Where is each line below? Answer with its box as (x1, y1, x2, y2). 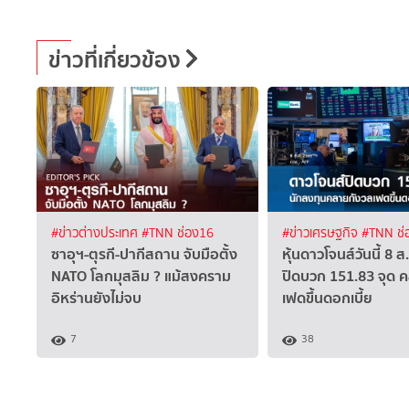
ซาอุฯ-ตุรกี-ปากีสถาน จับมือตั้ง (51, 241, 237, 266)
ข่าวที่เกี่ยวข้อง (48, 42, 181, 79)
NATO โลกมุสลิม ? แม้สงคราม (51, 263, 231, 288)
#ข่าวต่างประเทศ (51, 223, 142, 243)
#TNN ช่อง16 (142, 223, 214, 243)
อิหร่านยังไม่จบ (51, 285, 142, 309)
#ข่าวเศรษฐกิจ (282, 223, 362, 243)
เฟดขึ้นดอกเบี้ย (282, 285, 372, 309)
